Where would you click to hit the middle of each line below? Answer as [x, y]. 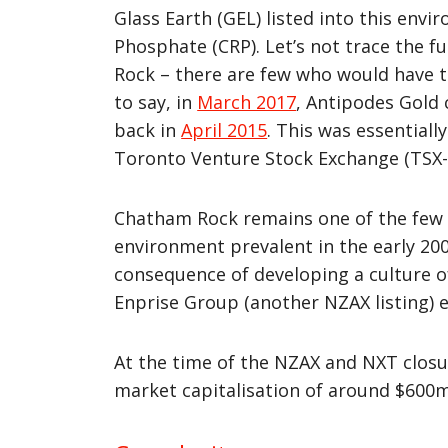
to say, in [156, 101]
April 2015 [224, 129]
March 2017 [247, 101]
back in [148, 129]
